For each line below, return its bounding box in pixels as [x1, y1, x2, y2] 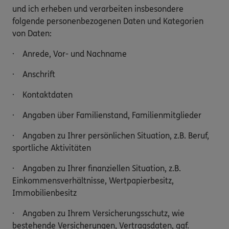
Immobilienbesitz [12, 188, 77, 198]
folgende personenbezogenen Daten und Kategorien [12, 16, 203, 27]
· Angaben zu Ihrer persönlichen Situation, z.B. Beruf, [12, 131, 209, 141]
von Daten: [12, 29, 52, 39]
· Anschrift [12, 70, 55, 80]
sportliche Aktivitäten [12, 143, 91, 153]
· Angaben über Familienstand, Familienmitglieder [12, 110, 201, 121]
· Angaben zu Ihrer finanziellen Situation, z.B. [12, 164, 181, 174]
